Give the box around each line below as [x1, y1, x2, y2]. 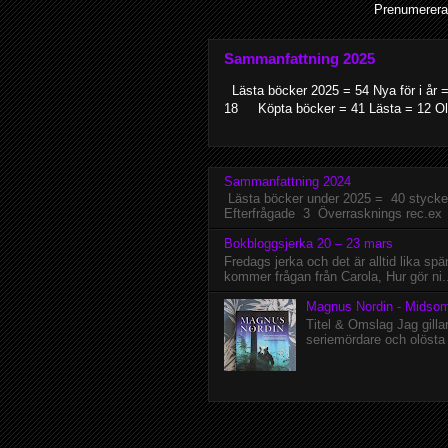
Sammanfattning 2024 [224, 173, 351, 189]
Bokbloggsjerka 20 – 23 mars [224, 236, 393, 252]
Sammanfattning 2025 [224, 50, 375, 68]
